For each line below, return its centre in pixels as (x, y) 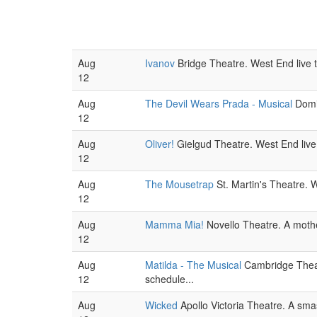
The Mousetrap (179, 184)
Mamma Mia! (174, 224)
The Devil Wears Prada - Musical (219, 103)
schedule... (169, 279)
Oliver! (160, 144)
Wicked (161, 305)
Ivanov (160, 63)
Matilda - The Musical (193, 265)
